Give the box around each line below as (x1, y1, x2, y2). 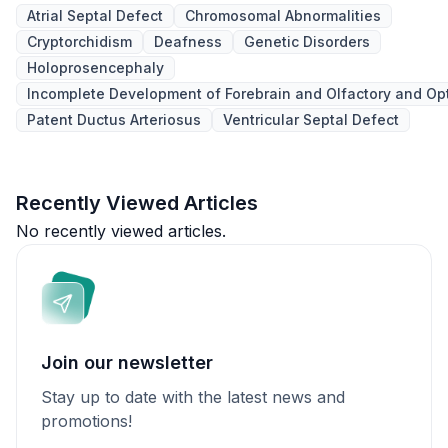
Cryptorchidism (27, 33, 132, 50)
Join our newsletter (41, 352, 213, 373)
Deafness (154, 33, 222, 50)
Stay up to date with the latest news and (41, 387, 345, 407)
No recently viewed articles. (16, 221, 226, 241)
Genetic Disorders (244, 33, 370, 50)
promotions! (41, 411, 132, 431)
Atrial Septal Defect (27, 7, 163, 24)
